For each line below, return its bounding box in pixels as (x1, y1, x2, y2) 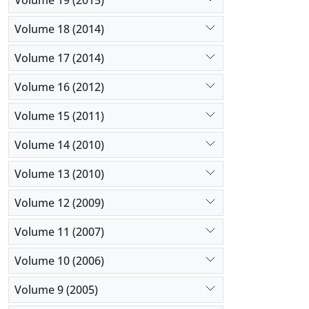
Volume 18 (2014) (14, 21, 104, 37)
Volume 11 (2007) (14, 223, 104, 239)
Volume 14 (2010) (14, 137, 104, 152)
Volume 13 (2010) (14, 166, 104, 181)
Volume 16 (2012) (14, 79, 104, 94)
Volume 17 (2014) (14, 50, 104, 66)
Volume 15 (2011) (14, 108, 104, 123)
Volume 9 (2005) (14, 281, 98, 297)
